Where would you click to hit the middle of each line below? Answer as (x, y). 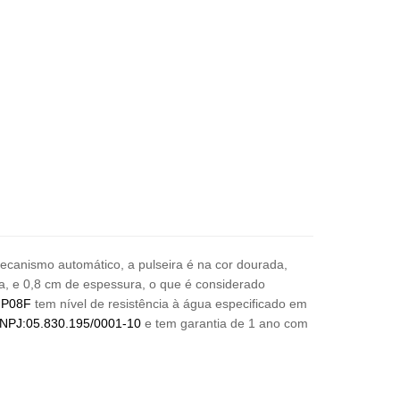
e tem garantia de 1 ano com (225, 323)
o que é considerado (207, 284)
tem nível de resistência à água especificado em (169, 304)
